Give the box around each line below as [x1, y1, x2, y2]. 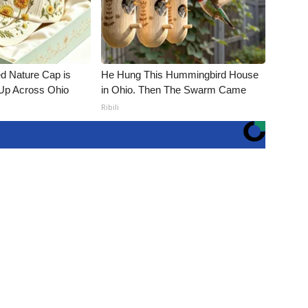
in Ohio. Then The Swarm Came [101, 84, 247, 96]
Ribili [101, 102, 120, 112]
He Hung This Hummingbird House [101, 69, 259, 80]
